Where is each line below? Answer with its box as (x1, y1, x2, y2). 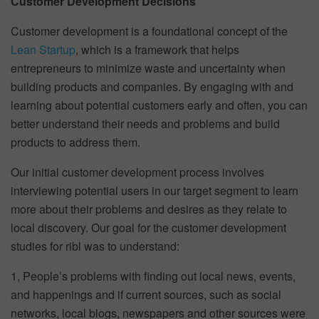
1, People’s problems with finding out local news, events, (11, 267, 296, 284)
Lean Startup (11, 41, 75, 58)
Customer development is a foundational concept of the (11, 22, 288, 39)
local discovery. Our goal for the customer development (11, 219, 286, 236)
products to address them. (11, 133, 140, 150)
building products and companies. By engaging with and (11, 78, 293, 95)
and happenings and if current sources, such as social (11, 286, 281, 303)
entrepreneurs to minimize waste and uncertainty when (11, 59, 286, 76)
